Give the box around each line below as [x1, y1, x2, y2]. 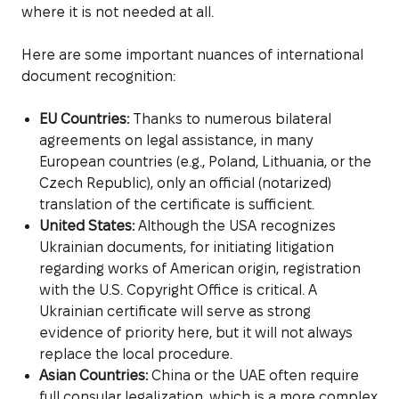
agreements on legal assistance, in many [39, 132, 313, 148]
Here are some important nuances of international [21, 46, 363, 62]
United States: [39, 217, 134, 233]
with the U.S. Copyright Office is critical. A [39, 281, 317, 297]
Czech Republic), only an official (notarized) [39, 175, 331, 191]
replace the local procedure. [39, 346, 232, 362]
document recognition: [21, 68, 175, 84]
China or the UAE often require [148, 367, 359, 383]
